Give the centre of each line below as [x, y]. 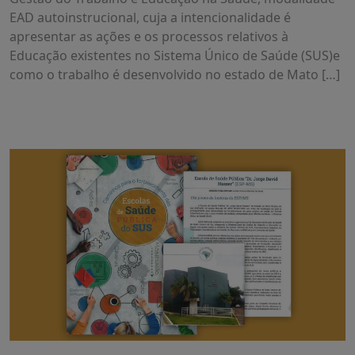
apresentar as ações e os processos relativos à [149, 37]
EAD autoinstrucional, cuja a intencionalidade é [150, 18]
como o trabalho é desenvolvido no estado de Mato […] [175, 75]
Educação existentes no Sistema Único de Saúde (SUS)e [175, 56]
